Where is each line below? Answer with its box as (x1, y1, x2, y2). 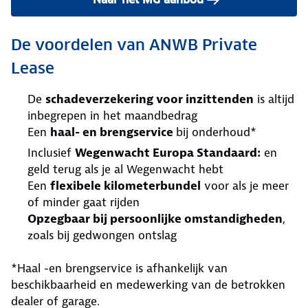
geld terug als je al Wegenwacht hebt (27, 161, 223, 177)
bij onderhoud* (176, 124, 256, 140)
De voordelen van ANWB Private (11, 34, 257, 54)
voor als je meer (201, 177, 289, 193)
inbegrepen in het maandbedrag (27, 107, 197, 123)
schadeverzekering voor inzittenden (45, 91, 254, 107)
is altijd (254, 91, 294, 107)
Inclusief (27, 144, 75, 160)
